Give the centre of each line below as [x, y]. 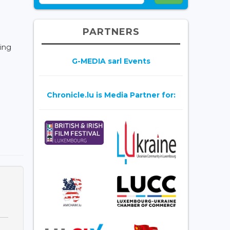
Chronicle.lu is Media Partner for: [111, 95]
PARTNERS [111, 32]
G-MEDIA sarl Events [111, 61]
